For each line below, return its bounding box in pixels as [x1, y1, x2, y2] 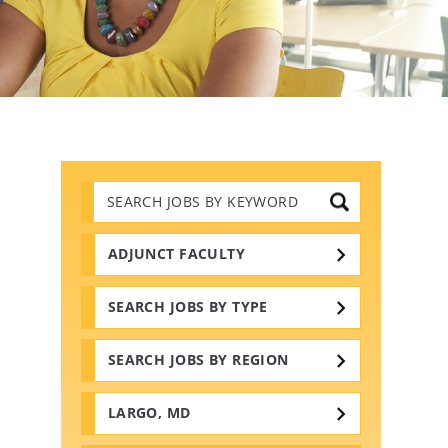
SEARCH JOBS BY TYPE [107, 297, 268, 317]
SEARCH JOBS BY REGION [107, 350, 289, 370]
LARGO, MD [107, 403, 191, 423]
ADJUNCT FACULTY [107, 244, 246, 264]
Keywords [92, 226, 167, 249]
